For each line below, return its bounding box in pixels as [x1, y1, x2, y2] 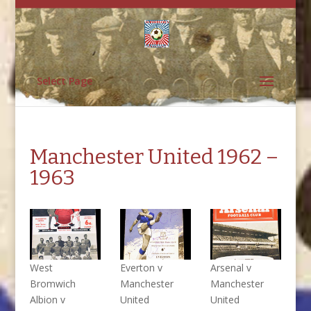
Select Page [36, 74, 92, 87]
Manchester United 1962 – [29, 144, 278, 169]
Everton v [119, 261, 162, 275]
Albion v [29, 293, 65, 307]
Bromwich [29, 277, 76, 291]
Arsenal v [210, 261, 251, 275]
